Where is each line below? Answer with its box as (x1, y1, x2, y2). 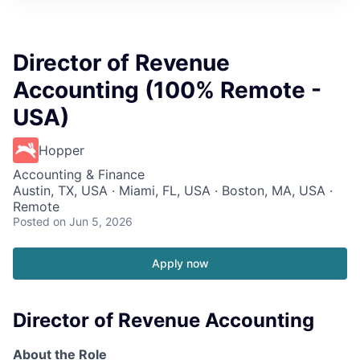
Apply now (151, 256, 209, 270)
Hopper (39, 141, 84, 158)
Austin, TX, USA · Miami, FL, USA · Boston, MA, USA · (13, 182, 333, 198)
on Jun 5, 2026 (53, 214, 133, 228)
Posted (13, 214, 50, 228)
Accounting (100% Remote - (13, 76, 321, 104)
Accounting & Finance (13, 166, 145, 182)
